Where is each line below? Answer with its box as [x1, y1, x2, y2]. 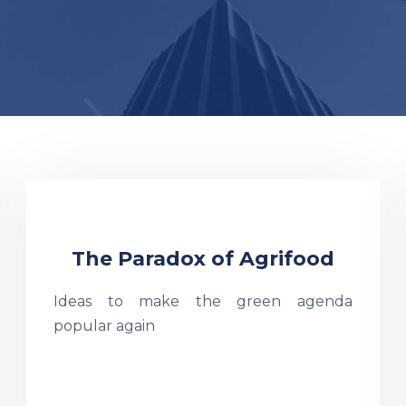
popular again [53, 317, 155, 334]
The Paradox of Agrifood [71, 246, 334, 271]
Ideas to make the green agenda [53, 293, 353, 310]
